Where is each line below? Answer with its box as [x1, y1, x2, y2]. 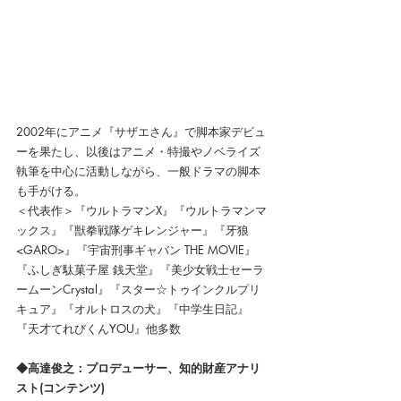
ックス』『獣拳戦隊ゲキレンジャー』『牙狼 [16, 221, 249, 238]
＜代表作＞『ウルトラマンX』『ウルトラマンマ [16, 201, 267, 218]
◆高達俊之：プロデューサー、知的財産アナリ [16, 359, 260, 376]
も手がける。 [16, 182, 86, 199]
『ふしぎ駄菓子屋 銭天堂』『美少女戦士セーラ [16, 260, 264, 277]
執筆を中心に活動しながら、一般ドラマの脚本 [16, 162, 260, 179]
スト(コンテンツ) [16, 379, 108, 396]
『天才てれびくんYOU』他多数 [16, 320, 181, 337]
